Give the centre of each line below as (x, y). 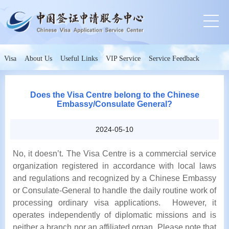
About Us (38, 59)
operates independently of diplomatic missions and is (114, 215)
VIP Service (123, 59)
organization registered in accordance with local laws (114, 166)
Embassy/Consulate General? (114, 104)
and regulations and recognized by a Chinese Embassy (114, 178)
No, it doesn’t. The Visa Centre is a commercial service (114, 154)
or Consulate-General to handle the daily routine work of (114, 190)
